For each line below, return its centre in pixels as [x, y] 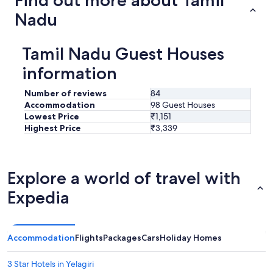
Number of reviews [66, 93]
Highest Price [53, 128]
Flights [89, 237]
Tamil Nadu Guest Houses [123, 53]
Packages [122, 237]
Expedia [38, 197]
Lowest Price [52, 116]
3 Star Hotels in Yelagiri [51, 264]
